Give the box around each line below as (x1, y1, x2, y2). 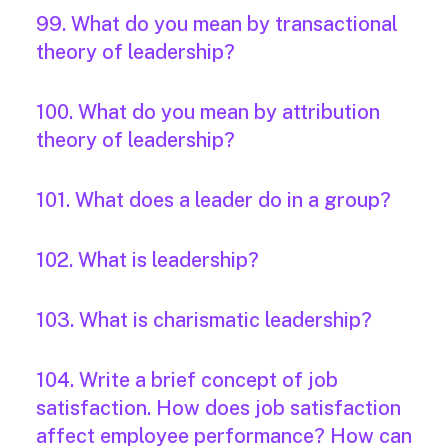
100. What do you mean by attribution (36, 100, 380, 125)
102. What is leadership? (36, 248, 259, 273)
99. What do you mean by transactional (36, 12, 398, 37)
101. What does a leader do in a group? (36, 188, 391, 213)
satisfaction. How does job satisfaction (36, 396, 401, 421)
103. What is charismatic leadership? (36, 308, 372, 333)
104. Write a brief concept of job (36, 368, 338, 393)
